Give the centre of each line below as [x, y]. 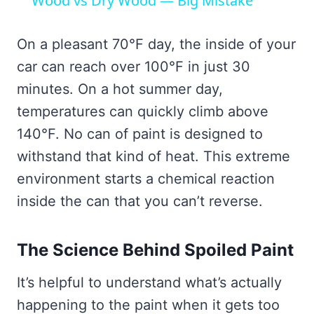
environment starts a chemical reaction [146, 179]
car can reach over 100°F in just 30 [134, 67]
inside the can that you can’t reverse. [140, 202]
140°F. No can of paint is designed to [140, 134]
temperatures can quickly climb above [143, 112]
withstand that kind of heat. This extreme [153, 157]
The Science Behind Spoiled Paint [155, 250]
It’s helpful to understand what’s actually [149, 283]
